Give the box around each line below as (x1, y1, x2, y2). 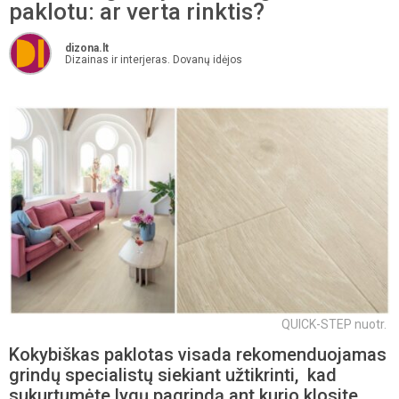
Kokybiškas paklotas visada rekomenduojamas (9, 343, 387, 365)
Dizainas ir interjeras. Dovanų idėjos (65, 53, 242, 66)
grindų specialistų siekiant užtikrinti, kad (9, 363, 337, 386)
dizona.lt (65, 42, 109, 54)
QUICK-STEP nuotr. (281, 316, 387, 331)
